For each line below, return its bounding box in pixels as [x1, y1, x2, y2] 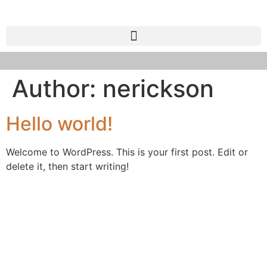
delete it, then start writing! [6, 160, 129, 172]
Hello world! [6, 112, 113, 135]
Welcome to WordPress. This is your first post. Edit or [6, 146, 248, 158]
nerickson [103, 74, 214, 103]
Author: [12, 74, 103, 103]
